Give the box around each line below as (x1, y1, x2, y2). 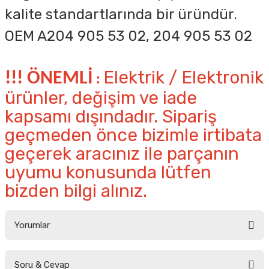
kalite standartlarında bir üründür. (5, 6, 237, 23)
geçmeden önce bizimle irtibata (5, 125, 262, 145)
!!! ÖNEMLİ (5, 69, 93, 88)
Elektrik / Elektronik (103, 67, 264, 88)
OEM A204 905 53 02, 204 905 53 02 (5, 28, 252, 44)
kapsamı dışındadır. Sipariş (5, 106, 217, 127)
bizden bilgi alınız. (5, 181, 147, 201)
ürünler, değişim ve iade (5, 88, 197, 108)
